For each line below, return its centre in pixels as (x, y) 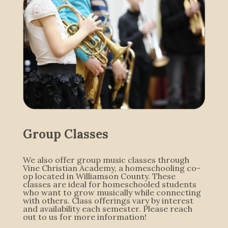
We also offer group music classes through (106, 160)
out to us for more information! (85, 217)
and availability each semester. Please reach (107, 208)
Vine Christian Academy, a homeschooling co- (111, 168)
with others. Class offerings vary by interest (108, 200)
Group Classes (65, 134)
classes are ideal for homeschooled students (109, 184)
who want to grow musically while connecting (112, 192)
